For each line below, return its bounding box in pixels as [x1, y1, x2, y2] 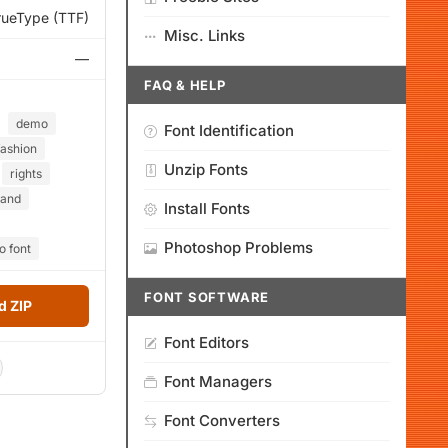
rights [10, 166, 42, 181]
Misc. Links [164, 26, 245, 45]
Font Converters [164, 411, 280, 430]
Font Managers [164, 372, 272, 391]
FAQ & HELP [144, 77, 226, 93]
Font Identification [164, 121, 294, 140]
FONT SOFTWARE [144, 289, 270, 305]
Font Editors [164, 333, 249, 352]
